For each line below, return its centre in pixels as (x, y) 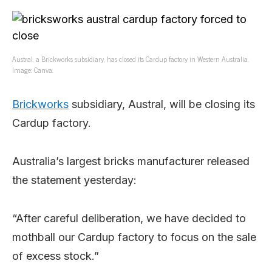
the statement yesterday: (74, 180)
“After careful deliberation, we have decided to (129, 218)
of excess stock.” (56, 256)
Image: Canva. (33, 70)
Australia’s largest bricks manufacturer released (131, 161)
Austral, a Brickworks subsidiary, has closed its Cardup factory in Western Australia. (131, 59)
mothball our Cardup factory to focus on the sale (134, 237)
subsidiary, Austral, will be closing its (162, 104)
